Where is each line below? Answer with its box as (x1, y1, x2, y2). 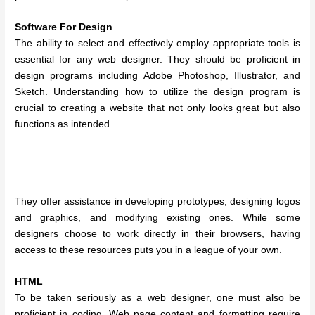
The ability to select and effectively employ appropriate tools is (15, 38, 300, 49)
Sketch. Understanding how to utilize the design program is (15, 86, 300, 98)
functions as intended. (15, 119, 113, 130)
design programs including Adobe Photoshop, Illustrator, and (15, 70, 300, 82)
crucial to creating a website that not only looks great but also (15, 103, 300, 114)
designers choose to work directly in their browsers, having (15, 229, 300, 240)
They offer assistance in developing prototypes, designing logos (15, 196, 300, 207)
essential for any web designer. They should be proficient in (15, 54, 300, 65)
